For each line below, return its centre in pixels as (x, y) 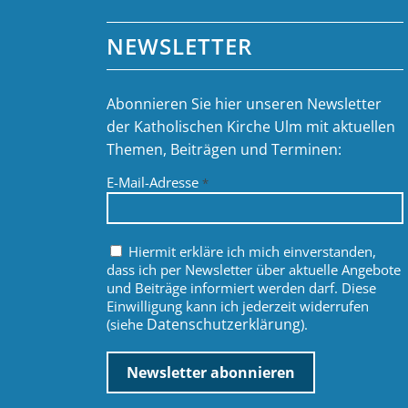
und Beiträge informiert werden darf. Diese (242, 288)
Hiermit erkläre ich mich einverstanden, (251, 252)
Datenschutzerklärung (224, 325)
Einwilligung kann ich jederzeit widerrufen (238, 306)
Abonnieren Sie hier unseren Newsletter (245, 103)
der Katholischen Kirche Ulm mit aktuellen (251, 126)
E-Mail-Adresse (155, 183)
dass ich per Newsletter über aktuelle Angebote (254, 270)
